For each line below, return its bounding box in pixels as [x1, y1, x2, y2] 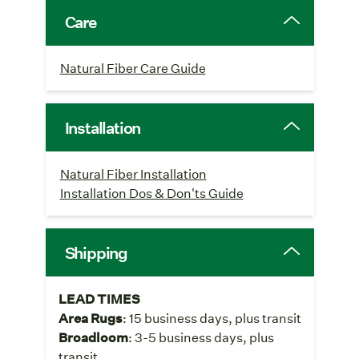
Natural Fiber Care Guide [59, 58, 206, 76]
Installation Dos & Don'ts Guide [59, 184, 244, 201]
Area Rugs [58, 309, 123, 326]
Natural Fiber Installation [59, 164, 207, 182]
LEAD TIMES [58, 289, 140, 307]
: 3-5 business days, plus [127, 328, 274, 345]
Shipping [64, 241, 127, 263]
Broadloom [58, 328, 128, 345]
